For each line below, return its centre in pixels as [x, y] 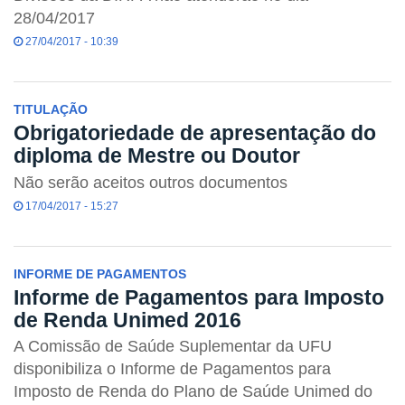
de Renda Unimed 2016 [127, 320]
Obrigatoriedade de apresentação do [195, 132]
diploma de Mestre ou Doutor [157, 155]
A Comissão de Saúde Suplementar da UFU [173, 347]
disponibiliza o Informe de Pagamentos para [172, 369]
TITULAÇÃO [51, 109]
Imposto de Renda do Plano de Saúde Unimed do [193, 392]
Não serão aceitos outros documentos [151, 182]
